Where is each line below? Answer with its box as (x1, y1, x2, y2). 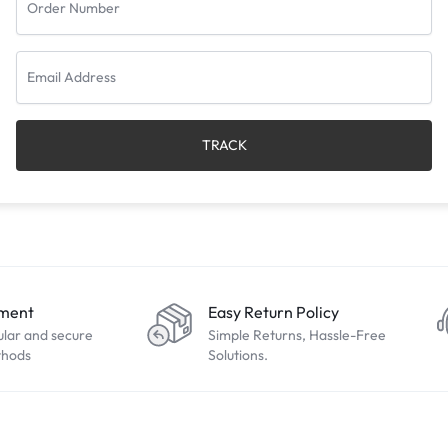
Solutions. (208, 346, 268, 364)
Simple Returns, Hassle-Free (208, 326, 386, 344)
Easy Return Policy (208, 302, 339, 322)
